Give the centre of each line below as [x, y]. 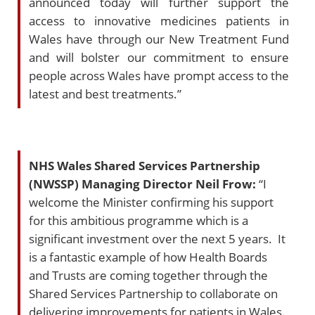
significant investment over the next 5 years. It [157, 238]
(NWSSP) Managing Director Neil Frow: [142, 184]
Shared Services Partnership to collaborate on [153, 293]
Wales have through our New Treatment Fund [159, 39]
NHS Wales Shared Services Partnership [144, 165]
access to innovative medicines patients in [159, 20]
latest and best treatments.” [105, 94]
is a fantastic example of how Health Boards [148, 257]
